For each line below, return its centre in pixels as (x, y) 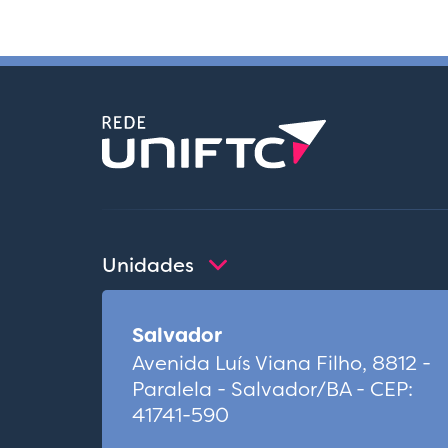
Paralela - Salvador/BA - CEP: (272, 389)
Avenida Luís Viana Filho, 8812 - (281, 363)
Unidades (148, 265)
